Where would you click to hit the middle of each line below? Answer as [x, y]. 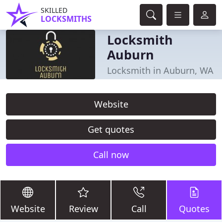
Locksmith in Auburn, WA [160, 70]
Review [83, 209]
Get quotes [111, 129]
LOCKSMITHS [66, 19]
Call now [111, 155]
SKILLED [54, 10]
